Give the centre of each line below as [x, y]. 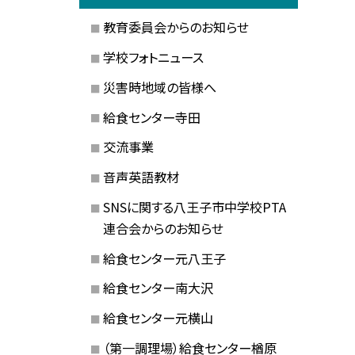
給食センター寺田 [151, 117]
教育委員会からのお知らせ [176, 27]
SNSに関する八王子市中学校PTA [194, 206]
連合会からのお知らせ [163, 228]
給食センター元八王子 [164, 258]
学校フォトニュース [153, 57]
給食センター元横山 [158, 318]
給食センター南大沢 [158, 288]
